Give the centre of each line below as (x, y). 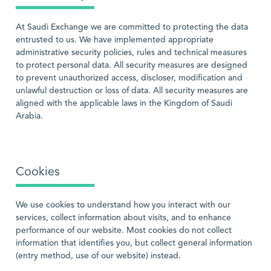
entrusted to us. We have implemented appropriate (115, 40)
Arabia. (29, 116)
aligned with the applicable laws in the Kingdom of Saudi (124, 103)
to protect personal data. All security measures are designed (132, 65)
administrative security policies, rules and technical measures (131, 53)
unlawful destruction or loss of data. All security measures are (132, 91)
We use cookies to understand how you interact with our (123, 205)
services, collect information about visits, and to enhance (123, 218)
